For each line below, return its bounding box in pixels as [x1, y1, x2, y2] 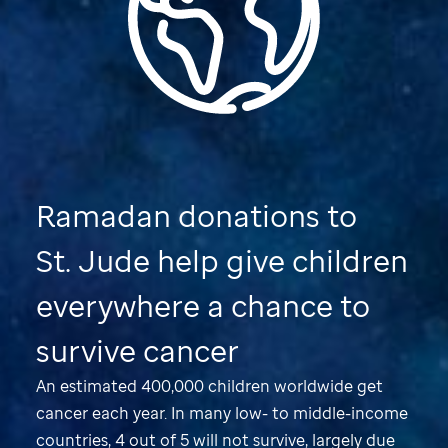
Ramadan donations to [36, 195, 357, 237]
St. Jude [36, 240, 150, 282]
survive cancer [36, 330, 239, 372]
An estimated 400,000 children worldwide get [36, 375, 383, 398]
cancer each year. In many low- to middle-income [36, 402, 408, 425]
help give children [150, 240, 408, 282]
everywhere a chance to [36, 285, 370, 327]
